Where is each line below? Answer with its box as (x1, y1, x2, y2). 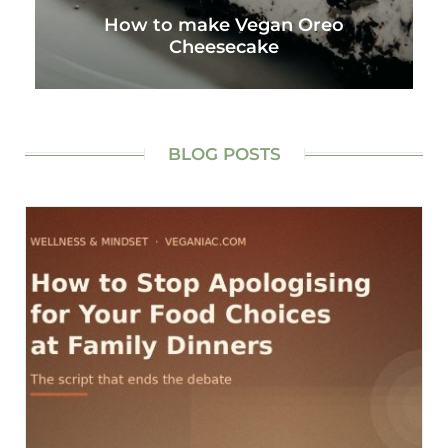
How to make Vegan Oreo (104, 14, 344, 36)
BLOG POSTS (167, 144, 281, 165)
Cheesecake (169, 36, 279, 58)
